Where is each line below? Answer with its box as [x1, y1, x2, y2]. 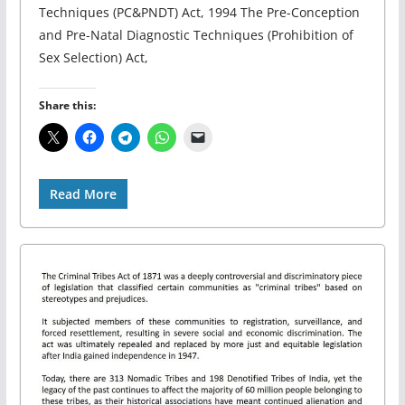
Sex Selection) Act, [38, 48, 148, 66]
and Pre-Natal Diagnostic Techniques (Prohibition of [38, 25, 353, 43]
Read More [49, 184, 117, 202]
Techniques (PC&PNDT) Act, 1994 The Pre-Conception [38, 3, 360, 21]
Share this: [38, 97, 96, 113]
